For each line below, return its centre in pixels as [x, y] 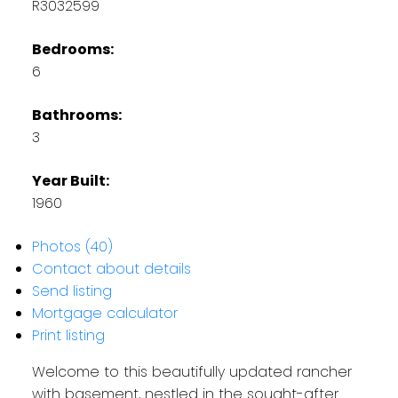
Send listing [72, 291]
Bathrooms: [76, 115]
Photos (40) [72, 246]
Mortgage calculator [104, 313]
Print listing [68, 335]
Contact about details [111, 268]
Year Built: [70, 180]
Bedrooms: [72, 49]
